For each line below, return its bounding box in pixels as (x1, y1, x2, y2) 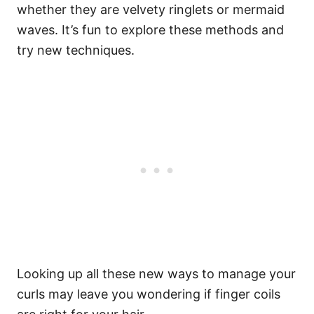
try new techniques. (17, 43, 138, 57)
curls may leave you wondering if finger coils (17, 287, 280, 301)
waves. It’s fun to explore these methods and (17, 22, 284, 37)
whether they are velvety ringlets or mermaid (17, 2, 285, 17)
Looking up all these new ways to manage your (17, 266, 296, 281)
